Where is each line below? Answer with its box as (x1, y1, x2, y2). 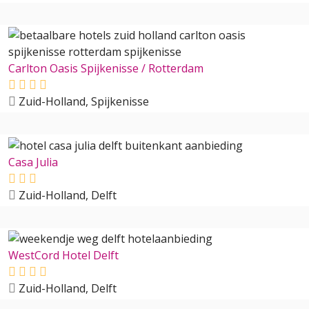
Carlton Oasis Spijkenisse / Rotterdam (8, 61, 203, 77)
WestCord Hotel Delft (8, 248, 119, 263)
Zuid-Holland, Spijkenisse (16, 94, 149, 110)
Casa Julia (8, 154, 58, 170)
